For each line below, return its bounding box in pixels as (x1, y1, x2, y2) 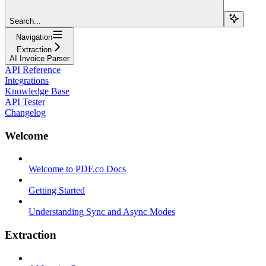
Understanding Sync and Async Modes (28, 207, 175, 217)
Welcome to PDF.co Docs (28, 164, 126, 175)
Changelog (5, 107, 46, 118)
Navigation (16, 32, 52, 42)
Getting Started (28, 185, 85, 196)
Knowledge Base (5, 85, 69, 96)
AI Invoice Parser (9, 53, 69, 63)
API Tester (5, 96, 45, 107)
